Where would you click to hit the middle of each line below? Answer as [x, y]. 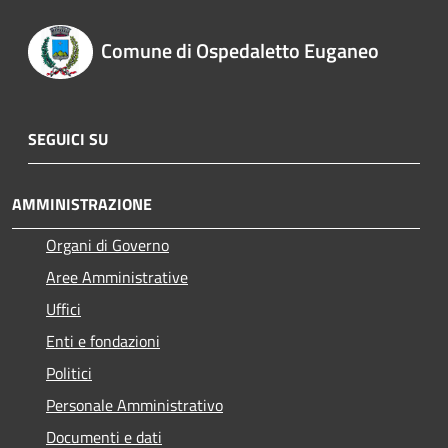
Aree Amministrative [117, 276]
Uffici [63, 308]
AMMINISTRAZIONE [82, 203]
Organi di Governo [107, 244]
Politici [69, 372]
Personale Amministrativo [134, 404]
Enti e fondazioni [103, 340]
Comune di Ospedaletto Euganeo [239, 51]
